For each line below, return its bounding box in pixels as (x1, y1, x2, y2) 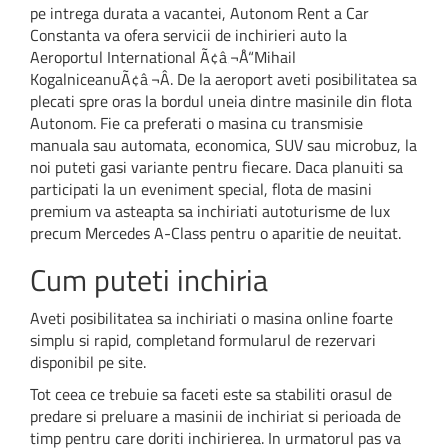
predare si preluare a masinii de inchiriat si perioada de (30, 403, 401, 428)
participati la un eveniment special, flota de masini (30, 176, 372, 201)
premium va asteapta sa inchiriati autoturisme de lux (30, 198, 390, 223)
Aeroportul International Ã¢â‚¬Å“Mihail (30, 44, 296, 69)
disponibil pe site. (30, 349, 146, 374)
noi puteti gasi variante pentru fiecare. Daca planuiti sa (30, 154, 403, 179)
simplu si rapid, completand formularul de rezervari (30, 327, 376, 352)
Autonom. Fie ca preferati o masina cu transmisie (30, 110, 363, 135)
